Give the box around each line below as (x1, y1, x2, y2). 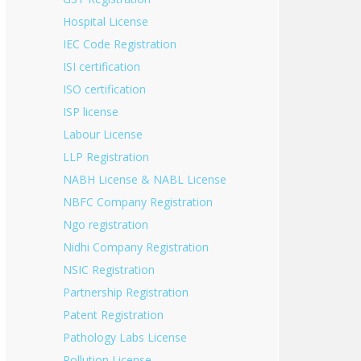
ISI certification (63, 59, 140, 74)
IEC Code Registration (63, 36, 176, 52)
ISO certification (63, 81, 146, 97)
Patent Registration (63, 307, 164, 322)
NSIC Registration (63, 262, 155, 277)
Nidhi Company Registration (63, 239, 209, 255)
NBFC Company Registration (63, 194, 213, 210)
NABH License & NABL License (63, 172, 226, 187)
